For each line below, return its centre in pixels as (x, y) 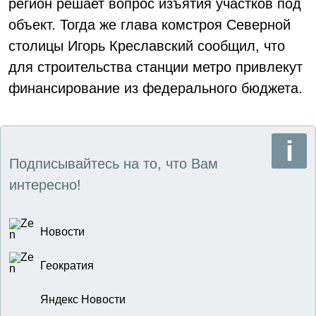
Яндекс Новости (83, 299)
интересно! (45, 185)
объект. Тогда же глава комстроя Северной (150, 25)
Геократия (67, 266)
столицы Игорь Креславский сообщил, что (147, 46)
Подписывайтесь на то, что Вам (114, 164)
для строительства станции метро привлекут (156, 67)
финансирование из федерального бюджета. (156, 88)
